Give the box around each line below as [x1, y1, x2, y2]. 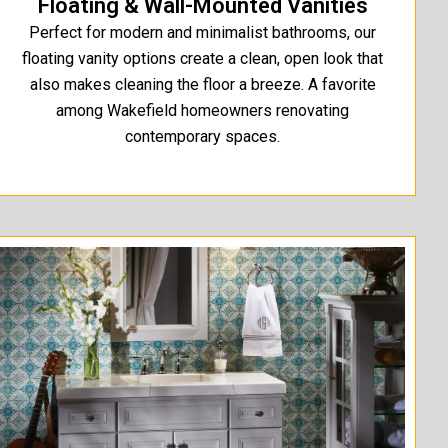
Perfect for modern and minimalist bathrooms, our [29, 23, 377, 43]
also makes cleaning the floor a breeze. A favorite [29, 75, 376, 95]
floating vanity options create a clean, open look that [22, 49, 384, 69]
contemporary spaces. [125, 127, 281, 147]
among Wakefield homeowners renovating [56, 101, 350, 121]
